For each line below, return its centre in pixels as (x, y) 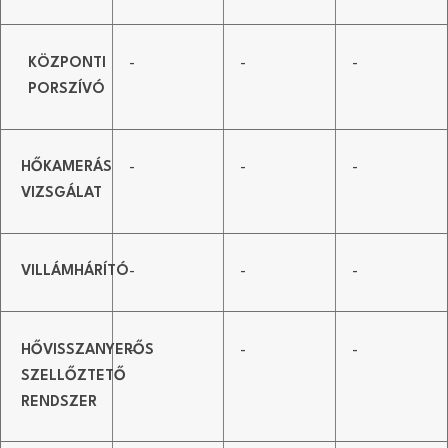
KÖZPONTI (67, 63)
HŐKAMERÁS (66, 168)
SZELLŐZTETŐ (73, 376)
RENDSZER (59, 402)
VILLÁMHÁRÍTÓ (75, 272)
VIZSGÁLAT (61, 194)
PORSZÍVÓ (67, 89)
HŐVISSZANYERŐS (87, 350)
